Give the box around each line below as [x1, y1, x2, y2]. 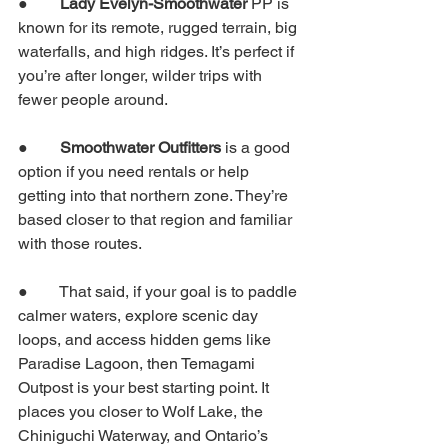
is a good [221, 138, 294, 157]
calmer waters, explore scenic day [18, 306, 262, 325]
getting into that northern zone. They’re [18, 186, 292, 205]
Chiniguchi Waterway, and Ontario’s [18, 426, 272, 445]
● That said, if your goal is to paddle [18, 282, 301, 301]
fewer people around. [18, 90, 168, 109]
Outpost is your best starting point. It [18, 378, 273, 397]
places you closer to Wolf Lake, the [18, 402, 267, 421]
